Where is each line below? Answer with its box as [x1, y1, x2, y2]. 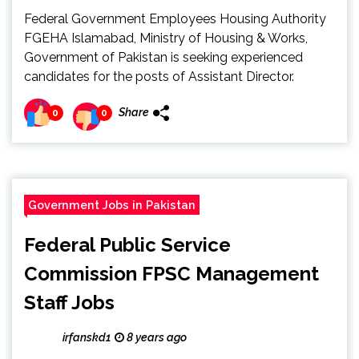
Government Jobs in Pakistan [28, 198, 196, 212]
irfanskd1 [63, 331, 111, 344]
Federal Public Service [24, 233, 231, 256]
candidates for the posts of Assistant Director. [24, 69, 294, 84]
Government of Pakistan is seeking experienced [24, 50, 303, 65]
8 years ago [124, 331, 187, 344]
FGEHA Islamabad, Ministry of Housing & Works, [24, 30, 308, 46]
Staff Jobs [24, 291, 115, 314]
